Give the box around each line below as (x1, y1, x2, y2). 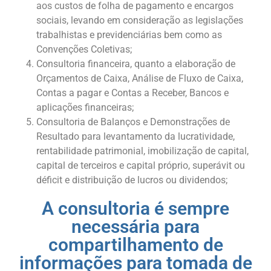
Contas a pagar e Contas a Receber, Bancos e (36, 87, 229, 99)
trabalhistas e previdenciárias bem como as (36, 29, 222, 41)
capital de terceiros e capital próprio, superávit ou (36, 160, 245, 172)
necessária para (71, 216, 200, 238)
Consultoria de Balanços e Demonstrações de (36, 116, 230, 128)
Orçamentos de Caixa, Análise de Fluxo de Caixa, (36, 73, 243, 85)
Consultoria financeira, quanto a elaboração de (36, 58, 235, 70)
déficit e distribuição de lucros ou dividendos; (36, 174, 227, 186)
